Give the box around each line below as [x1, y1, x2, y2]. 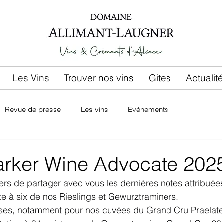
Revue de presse [5, 105, 61, 114]
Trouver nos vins [64, 72, 134, 84]
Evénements [128, 105, 168, 114]
